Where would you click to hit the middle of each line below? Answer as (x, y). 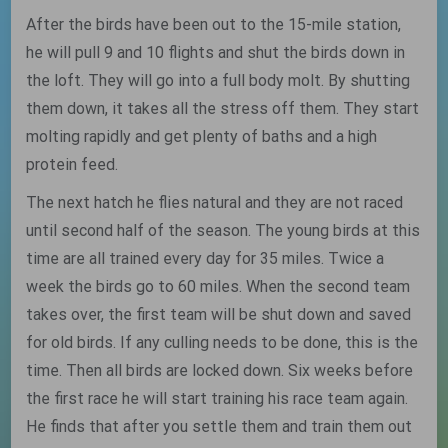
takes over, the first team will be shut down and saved (219, 314)
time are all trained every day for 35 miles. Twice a (205, 258)
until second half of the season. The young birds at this (223, 230)
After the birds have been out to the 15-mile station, (214, 24)
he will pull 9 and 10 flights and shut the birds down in (216, 52)
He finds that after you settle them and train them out (219, 426)
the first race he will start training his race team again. (217, 398)
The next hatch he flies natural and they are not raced (215, 202)
